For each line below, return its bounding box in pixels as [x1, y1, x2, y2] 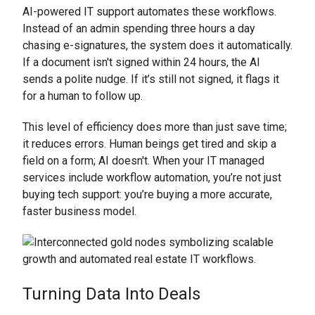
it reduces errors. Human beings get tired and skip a [22, 136, 276, 150]
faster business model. [22, 204, 136, 218]
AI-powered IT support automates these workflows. [22, 4, 276, 18]
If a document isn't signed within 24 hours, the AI [22, 55, 260, 69]
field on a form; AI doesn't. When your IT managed [22, 153, 264, 167]
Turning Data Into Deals [22, 283, 200, 304]
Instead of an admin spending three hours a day [22, 21, 255, 35]
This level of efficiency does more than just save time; [22, 120, 287, 134]
